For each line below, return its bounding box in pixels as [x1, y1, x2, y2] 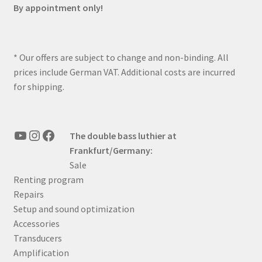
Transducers [13, 232, 62, 244]
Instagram [26, 125, 86, 144]
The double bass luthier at [69, 129, 177, 142]
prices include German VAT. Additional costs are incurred [13, 65, 235, 78]
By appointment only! [13, 2, 103, 14]
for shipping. [13, 80, 64, 92]
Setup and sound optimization [13, 202, 135, 215]
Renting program [13, 173, 84, 185]
